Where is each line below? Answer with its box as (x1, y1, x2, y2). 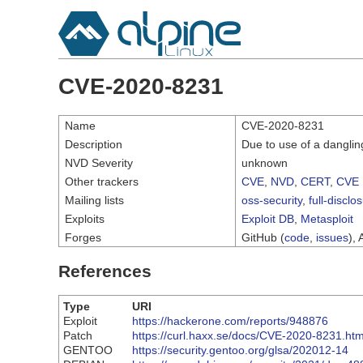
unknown (241, 156, 288, 169)
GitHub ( (241, 230, 284, 244)
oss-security (241, 193, 302, 207)
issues (316, 230, 348, 244)
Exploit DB (241, 211, 294, 225)
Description (65, 137, 122, 151)
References (58, 261, 152, 280)
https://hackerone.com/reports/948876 (132, 314, 328, 328)
